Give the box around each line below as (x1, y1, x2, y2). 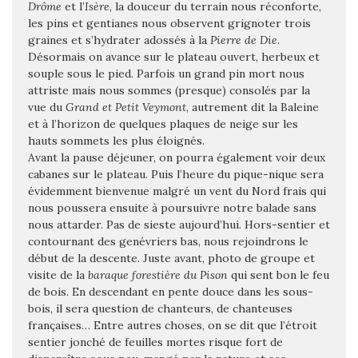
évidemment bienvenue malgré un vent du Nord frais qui (28, 184, 326, 199)
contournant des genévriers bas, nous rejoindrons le (28, 234, 308, 249)
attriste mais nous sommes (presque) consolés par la (28, 83, 310, 98)
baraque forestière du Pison (88, 268, 228, 283)
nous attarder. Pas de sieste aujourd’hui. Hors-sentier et (28, 217, 330, 233)
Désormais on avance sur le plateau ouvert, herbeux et (28, 50, 320, 65)
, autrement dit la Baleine (186, 100, 319, 115)
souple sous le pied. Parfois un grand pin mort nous (28, 66, 304, 82)
